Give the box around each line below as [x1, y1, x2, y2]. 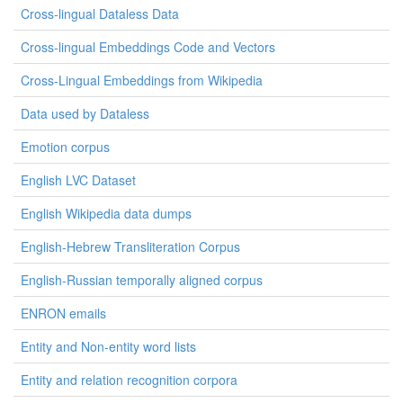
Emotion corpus [21, 138, 110, 156]
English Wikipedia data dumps [21, 204, 192, 222]
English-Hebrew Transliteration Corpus [21, 237, 240, 255]
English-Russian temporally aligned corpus [21, 271, 263, 289]
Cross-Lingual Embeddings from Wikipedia [21, 71, 263, 89]
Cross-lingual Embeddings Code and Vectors [21, 38, 275, 56]
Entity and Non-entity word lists [21, 337, 196, 355]
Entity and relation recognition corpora [21, 371, 237, 389]
